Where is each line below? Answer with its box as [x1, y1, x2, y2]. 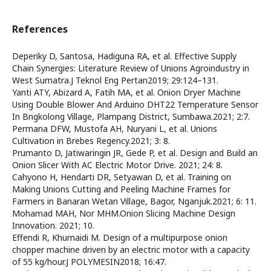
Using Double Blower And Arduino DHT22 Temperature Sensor [12, 99, 258, 110]
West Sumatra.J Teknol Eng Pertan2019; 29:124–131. [12, 74, 218, 86]
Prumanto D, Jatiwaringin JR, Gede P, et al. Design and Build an [12, 147, 258, 158]
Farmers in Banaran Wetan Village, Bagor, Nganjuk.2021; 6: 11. [12, 195, 256, 207]
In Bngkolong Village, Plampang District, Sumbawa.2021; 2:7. [12, 111, 250, 122]
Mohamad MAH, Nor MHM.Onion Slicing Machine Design [12, 207, 235, 219]
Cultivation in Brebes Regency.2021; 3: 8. [12, 135, 170, 146]
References [12, 22, 68, 36]
